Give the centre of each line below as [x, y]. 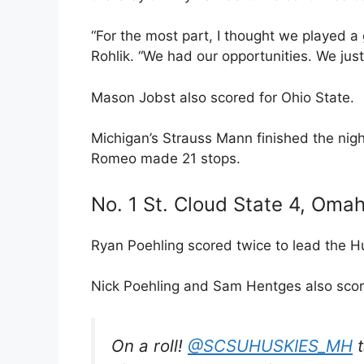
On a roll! [149, 345]
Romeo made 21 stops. [166, 159]
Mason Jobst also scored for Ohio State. [223, 97]
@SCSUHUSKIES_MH [270, 345]
